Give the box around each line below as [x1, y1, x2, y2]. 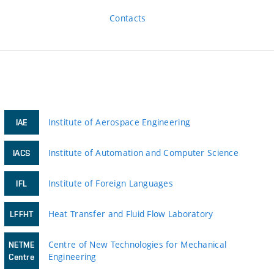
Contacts [109, 12, 146, 24]
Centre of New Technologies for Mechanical [48, 238, 227, 250]
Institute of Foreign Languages [48, 177, 174, 189]
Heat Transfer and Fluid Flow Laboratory [48, 207, 213, 220]
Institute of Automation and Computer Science [48, 146, 239, 158]
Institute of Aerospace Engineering [48, 116, 191, 128]
